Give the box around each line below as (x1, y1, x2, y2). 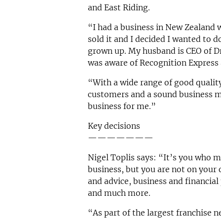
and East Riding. (87, 2, 150, 13)
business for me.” (87, 101, 156, 111)
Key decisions (87, 121, 140, 131)
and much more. (87, 188, 150, 198)
